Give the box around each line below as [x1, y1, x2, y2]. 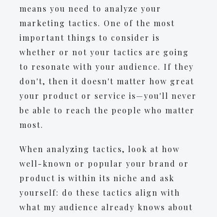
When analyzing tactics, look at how [19, 144, 180, 154]
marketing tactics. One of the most [19, 18, 175, 28]
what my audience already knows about [19, 202, 193, 212]
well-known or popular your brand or [19, 158, 189, 169]
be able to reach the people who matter [19, 105, 195, 115]
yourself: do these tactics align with [19, 187, 180, 198]
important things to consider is [19, 32, 160, 43]
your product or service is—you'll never [19, 91, 197, 101]
